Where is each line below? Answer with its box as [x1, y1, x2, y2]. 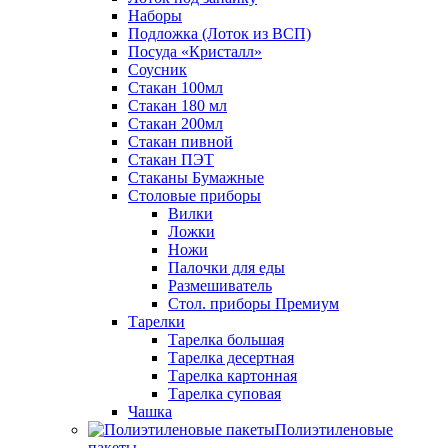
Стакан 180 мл [128, 96, 227, 114]
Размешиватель [168, 276, 272, 294]
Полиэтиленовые [275, 420, 393, 438]
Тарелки [128, 312, 185, 330]
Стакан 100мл [128, 78, 223, 96]
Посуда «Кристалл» [128, 42, 262, 60]
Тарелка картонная [168, 366, 297, 384]
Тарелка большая [168, 330, 284, 348]
